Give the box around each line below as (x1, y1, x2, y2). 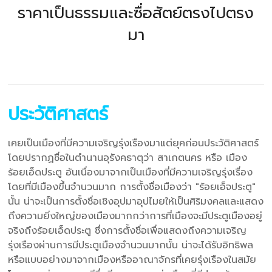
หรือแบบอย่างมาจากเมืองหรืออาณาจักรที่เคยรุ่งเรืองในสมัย (8, 252, 257, 267)
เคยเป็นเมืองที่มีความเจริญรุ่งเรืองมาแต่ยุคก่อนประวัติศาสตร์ (8, 135, 259, 151)
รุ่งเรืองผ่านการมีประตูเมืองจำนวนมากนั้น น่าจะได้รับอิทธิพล (8, 237, 254, 253)
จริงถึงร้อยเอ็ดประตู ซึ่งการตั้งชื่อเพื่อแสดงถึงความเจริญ (8, 223, 247, 238)
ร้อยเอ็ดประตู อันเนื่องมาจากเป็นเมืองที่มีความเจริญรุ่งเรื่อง (8, 165, 253, 180)
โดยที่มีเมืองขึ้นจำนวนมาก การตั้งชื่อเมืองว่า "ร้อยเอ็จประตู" (8, 179, 256, 194)
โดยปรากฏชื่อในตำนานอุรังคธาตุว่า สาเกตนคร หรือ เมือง (8, 150, 248, 165)
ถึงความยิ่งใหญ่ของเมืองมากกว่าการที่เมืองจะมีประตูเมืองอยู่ (8, 208, 263, 223)
